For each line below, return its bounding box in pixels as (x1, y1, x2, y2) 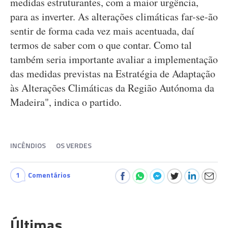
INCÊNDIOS (10, 140, 46, 151)
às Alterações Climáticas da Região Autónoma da (10, 81, 214, 95)
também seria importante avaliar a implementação (10, 52, 218, 66)
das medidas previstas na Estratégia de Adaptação (10, 67, 215, 80)
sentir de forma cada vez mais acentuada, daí (10, 24, 194, 38)
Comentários (28, 169, 70, 180)
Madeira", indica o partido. (10, 95, 122, 109)
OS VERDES (56, 140, 92, 151)
